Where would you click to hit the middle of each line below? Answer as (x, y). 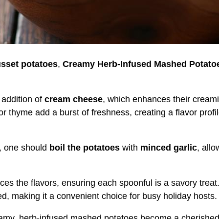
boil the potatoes (85, 147)
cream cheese (74, 99)
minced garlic (169, 147)
